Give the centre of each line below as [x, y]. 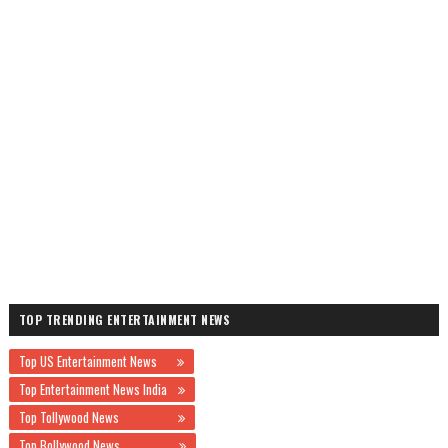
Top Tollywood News [95, 417]
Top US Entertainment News [95, 361]
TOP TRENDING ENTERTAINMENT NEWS [124, 319]
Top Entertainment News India [95, 389]
